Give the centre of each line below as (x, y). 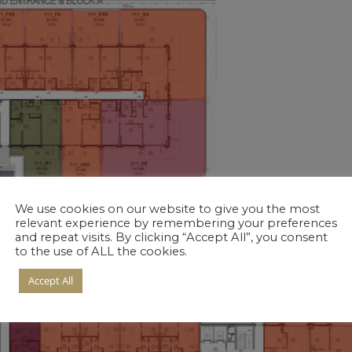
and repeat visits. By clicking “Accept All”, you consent (171, 237)
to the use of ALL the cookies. (101, 251)
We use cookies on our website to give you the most (167, 209)
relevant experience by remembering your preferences (176, 223)
